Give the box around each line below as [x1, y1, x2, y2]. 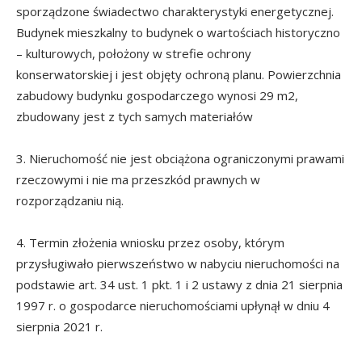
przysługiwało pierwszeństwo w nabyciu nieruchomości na [16, 255, 339, 271]
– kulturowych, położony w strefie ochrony [16, 44, 251, 61]
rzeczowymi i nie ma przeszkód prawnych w [16, 170, 260, 187]
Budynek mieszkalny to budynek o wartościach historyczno [16, 23, 340, 40]
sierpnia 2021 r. [16, 318, 103, 335]
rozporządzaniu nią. [16, 192, 124, 208]
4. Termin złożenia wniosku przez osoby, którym [16, 234, 284, 250]
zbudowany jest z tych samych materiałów [16, 107, 253, 124]
